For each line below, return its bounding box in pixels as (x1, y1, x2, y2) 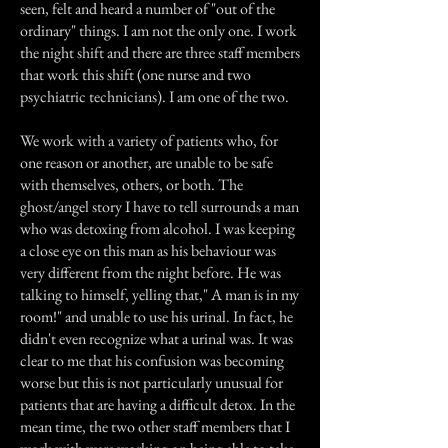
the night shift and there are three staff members (20, 42, 300, 63)
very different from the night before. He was (20, 262, 281, 283)
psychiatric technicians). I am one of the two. (20, 86, 289, 107)
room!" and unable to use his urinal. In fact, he (20, 306, 293, 327)
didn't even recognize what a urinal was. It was (20, 328, 293, 349)
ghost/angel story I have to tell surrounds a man (20, 196, 299, 217)
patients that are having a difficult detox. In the (20, 394, 295, 415)
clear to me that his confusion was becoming (20, 350, 284, 371)
